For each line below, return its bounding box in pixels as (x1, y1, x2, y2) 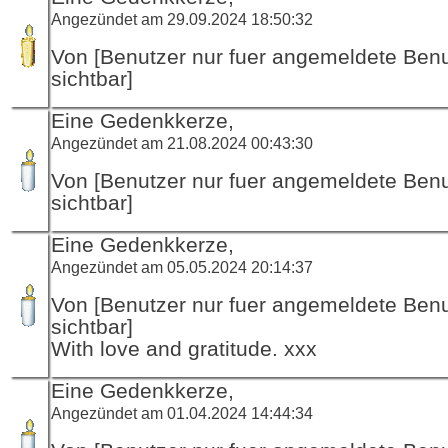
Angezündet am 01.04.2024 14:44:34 (51, 403, 313, 422)
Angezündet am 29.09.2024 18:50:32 (51, 9, 313, 28)
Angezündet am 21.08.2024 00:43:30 (51, 133, 313, 152)
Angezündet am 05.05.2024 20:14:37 (51, 257, 313, 276)
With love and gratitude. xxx (51, 336, 317, 361)
